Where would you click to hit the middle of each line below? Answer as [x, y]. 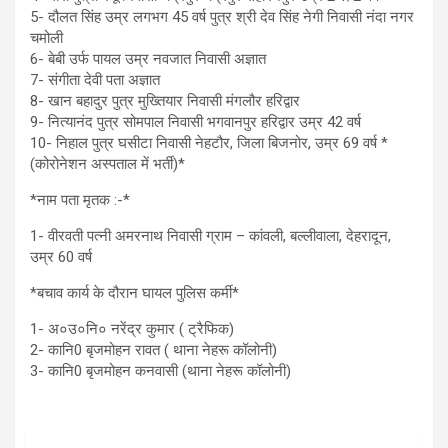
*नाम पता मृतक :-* [80, 199]
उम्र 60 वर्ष [61, 256]
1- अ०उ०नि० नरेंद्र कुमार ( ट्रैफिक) [132, 328]
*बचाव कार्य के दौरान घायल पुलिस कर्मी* [134, 292]
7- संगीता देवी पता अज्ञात [95, 79]
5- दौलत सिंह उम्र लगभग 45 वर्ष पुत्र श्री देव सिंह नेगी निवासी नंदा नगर [222, 16]
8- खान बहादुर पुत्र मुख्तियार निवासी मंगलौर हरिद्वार [165, 100]
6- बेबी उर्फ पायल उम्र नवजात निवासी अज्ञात [148, 58]
